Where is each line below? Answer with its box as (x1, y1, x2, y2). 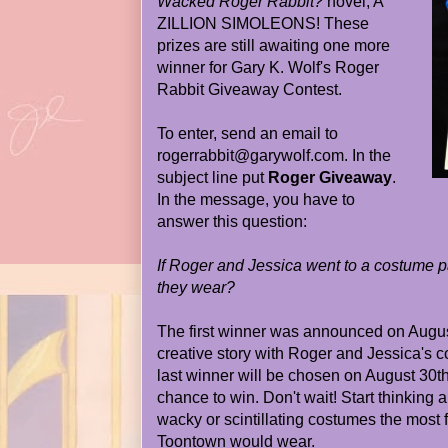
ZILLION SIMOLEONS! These (157, 15, 369, 32)
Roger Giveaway (268, 169, 392, 186)
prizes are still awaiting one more (157, 37, 390, 54)
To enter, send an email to (157, 125, 338, 142)
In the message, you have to (157, 191, 355, 208)
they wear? (157, 279, 235, 296)
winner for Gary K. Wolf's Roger (157, 59, 379, 76)
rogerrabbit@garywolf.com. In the (157, 147, 391, 164)
